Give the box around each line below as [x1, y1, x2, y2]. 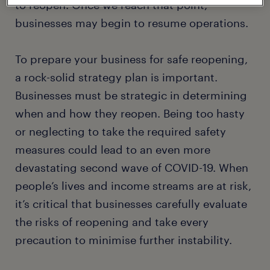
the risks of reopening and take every [15, 215, 209, 228]
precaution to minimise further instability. [15, 233, 232, 246]
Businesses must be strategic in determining [15, 89, 247, 102]
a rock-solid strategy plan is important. [15, 71, 218, 84]
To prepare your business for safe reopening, [15, 52, 248, 66]
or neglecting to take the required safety [15, 125, 226, 138]
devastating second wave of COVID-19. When [15, 161, 248, 174]
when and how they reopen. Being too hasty [15, 107, 245, 120]
